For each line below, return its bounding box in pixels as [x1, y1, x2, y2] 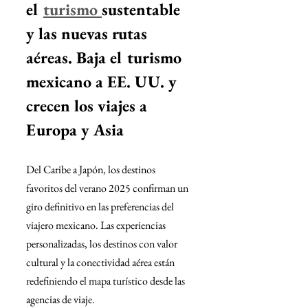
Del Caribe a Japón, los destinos [26, 162, 157, 177]
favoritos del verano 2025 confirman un [26, 181, 190, 195]
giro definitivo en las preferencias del [26, 199, 176, 214]
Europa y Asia [26, 119, 124, 140]
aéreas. [26, 47, 76, 68]
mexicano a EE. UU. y [26, 71, 181, 92]
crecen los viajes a [26, 95, 151, 116]
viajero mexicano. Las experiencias [26, 218, 168, 232]
